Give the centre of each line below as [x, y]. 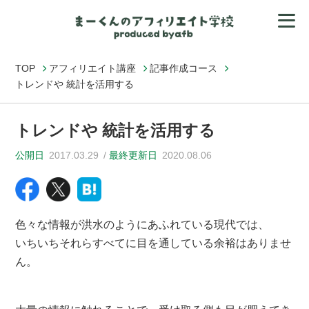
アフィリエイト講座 [93, 68]
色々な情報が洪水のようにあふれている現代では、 [142, 224]
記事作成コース [184, 68]
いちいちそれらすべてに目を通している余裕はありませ [153, 243]
